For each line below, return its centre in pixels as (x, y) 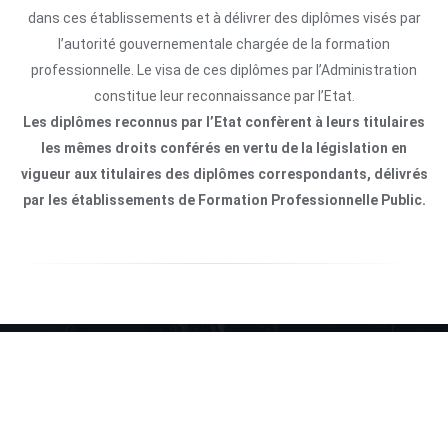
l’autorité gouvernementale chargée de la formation (224, 43)
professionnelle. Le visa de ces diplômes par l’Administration (224, 69)
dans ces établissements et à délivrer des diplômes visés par (224, 17)
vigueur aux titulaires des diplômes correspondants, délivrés (224, 173)
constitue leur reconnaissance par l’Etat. (224, 95)
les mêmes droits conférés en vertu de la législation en (224, 147)
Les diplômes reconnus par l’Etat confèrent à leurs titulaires (224, 121)
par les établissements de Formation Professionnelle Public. (224, 199)
